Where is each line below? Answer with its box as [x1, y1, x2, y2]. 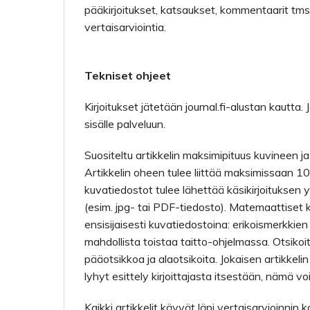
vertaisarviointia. [84, 20, 166, 34]
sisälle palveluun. [84, 117, 165, 131]
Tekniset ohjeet [84, 69, 171, 82]
